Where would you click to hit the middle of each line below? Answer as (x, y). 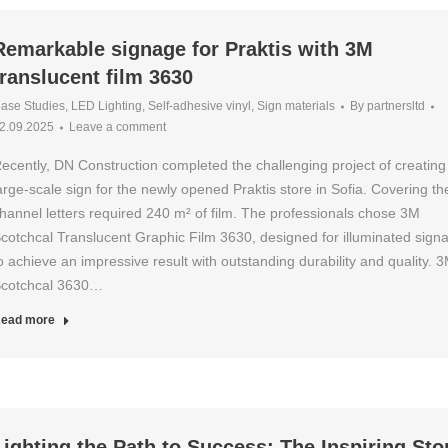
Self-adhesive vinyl (199, 106)
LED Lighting (106, 106)
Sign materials (295, 106)
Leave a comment (117, 127)
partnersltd (395, 106)
